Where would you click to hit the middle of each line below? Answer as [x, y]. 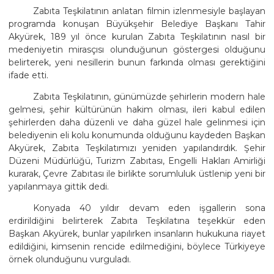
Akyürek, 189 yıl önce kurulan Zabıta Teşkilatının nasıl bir [137, 37]
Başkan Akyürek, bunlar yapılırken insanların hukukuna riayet [137, 234]
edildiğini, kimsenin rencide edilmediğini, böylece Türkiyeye [137, 247]
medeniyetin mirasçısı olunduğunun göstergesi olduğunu [137, 50]
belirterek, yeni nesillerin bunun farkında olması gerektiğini [137, 63]
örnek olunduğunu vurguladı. [70, 260]
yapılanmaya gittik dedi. [59, 187]
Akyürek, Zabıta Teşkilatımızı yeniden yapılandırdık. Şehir [137, 148]
